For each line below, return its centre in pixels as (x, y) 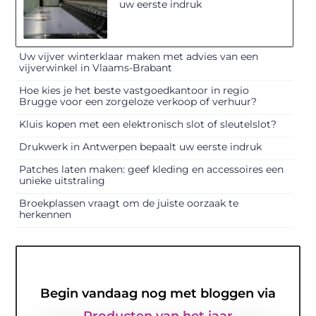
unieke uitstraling (62, 180)
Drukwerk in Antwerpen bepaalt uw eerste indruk (141, 146)
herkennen (45, 214)
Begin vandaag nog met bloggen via (158, 293)
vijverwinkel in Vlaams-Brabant (96, 67)
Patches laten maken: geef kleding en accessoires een (152, 169)
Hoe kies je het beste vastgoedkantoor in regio (134, 90)
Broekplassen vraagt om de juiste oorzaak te (129, 203)
